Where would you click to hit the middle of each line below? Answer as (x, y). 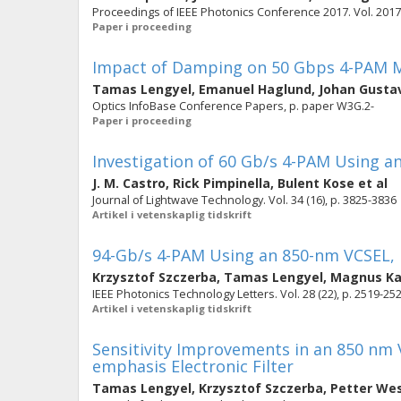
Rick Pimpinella (222, 183)
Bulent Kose (316, 183)
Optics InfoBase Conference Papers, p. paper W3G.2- (233, 106)
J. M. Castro (129, 183)
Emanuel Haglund (255, 89)
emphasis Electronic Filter (193, 366)
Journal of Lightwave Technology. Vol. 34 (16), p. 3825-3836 (244, 200)
